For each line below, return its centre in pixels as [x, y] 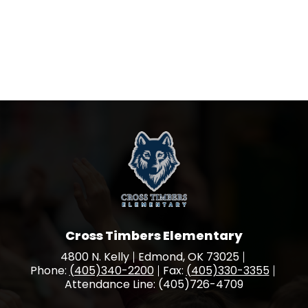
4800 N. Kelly [95, 257]
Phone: [49, 271]
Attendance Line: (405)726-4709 [154, 284]
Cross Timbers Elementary [154, 235]
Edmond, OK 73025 [188, 257]
